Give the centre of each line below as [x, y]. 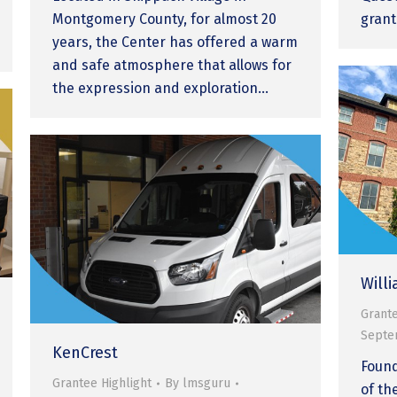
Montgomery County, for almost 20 [165, 19]
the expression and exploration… [161, 88]
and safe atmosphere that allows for [172, 65]
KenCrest [86, 352]
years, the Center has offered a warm [175, 42]
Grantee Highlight [102, 383]
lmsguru [207, 383]
